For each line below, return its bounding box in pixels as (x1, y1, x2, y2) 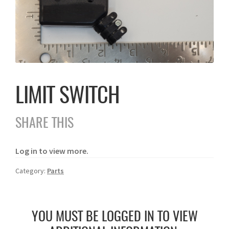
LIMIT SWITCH (15, 86, 120, 107)
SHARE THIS (15, 117, 74, 130)
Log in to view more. (15, 145, 88, 156)
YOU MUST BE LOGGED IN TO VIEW (31, 210, 198, 224)
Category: (15, 166, 47, 175)
